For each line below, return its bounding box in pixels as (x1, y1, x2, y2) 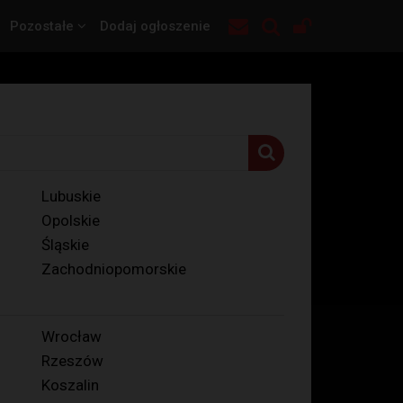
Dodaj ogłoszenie (100, 18, 210, 34)
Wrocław (41, 327, 102, 345)
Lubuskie (41, 187, 101, 205)
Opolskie (41, 211, 100, 229)
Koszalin (41, 376, 99, 394)
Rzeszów (41, 352, 103, 370)
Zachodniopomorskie (41, 260, 186, 278)
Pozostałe (10, 18, 77, 34)
